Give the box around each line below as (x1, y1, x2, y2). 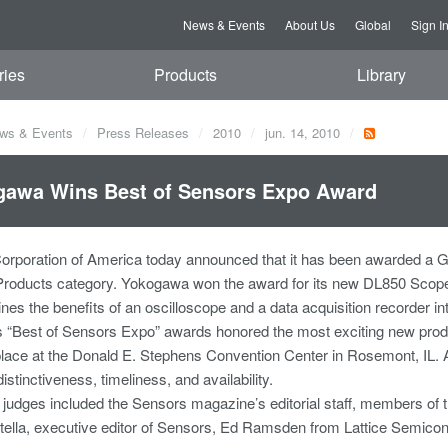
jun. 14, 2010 (265, 123, 340, 142)
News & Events (183, 16, 265, 33)
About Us (285, 16, 335, 33)
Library (356, 63, 406, 86)
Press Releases (97, 123, 189, 142)
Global (355, 16, 391, 33)
